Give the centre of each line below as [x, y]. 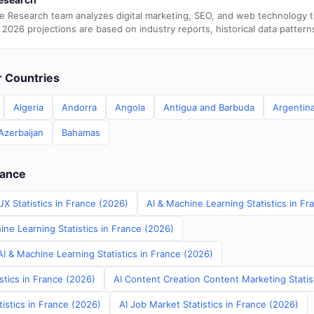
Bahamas [81, 132]
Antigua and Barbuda [209, 107]
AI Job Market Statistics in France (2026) [209, 304]
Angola [130, 107]
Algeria [28, 107]
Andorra [79, 107]
